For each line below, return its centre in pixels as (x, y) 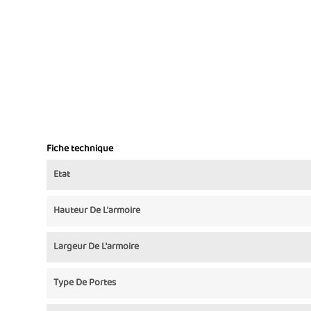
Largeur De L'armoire (96, 247)
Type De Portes (85, 283)
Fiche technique (80, 149)
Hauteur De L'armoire (97, 211)
